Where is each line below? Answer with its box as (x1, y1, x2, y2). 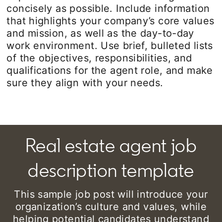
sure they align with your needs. (6, 76, 164, 89)
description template (28, 158, 194, 182)
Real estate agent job (25, 133, 197, 157)
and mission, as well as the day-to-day (6, 27, 194, 39)
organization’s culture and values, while (15, 200, 207, 213)
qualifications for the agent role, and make (6, 64, 213, 76)
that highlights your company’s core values (6, 14, 215, 27)
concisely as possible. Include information (6, 2, 210, 14)
